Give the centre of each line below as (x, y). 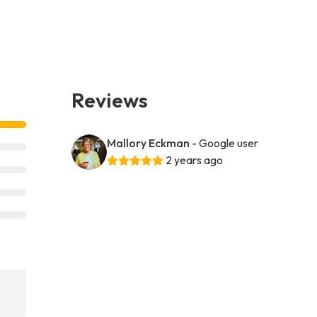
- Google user (225, 143)
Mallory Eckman (149, 143)
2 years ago (195, 160)
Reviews (110, 99)
